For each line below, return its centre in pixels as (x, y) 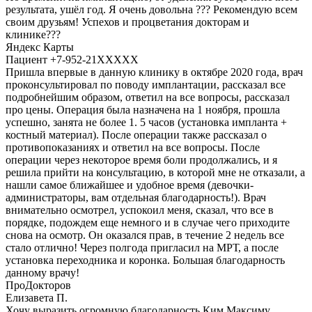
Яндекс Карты (40, 47)
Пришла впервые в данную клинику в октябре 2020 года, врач (154, 72)
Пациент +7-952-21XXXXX (72, 60)
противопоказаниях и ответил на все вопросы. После (133, 148)
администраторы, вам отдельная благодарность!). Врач (136, 198)
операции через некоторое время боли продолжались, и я (141, 160)
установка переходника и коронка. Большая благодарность (145, 260)
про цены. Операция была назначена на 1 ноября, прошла (143, 110)
